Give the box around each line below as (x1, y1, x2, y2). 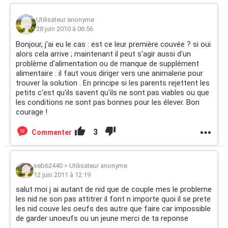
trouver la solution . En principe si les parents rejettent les (16, 78, 210, 88)
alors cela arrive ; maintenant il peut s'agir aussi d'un (16, 49, 191, 59)
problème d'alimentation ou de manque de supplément (16, 59, 199, 68)
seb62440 (34, 162, 63, 169)
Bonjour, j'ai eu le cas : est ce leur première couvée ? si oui (16, 40, 211, 49)
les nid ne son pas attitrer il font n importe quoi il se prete (16, 194, 211, 204)
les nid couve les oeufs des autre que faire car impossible (16, 204, 211, 213)
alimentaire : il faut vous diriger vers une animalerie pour (16, 69, 203, 78)
